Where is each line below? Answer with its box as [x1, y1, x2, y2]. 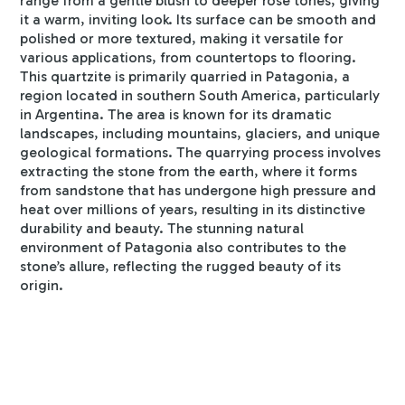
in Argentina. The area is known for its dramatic [20, 106, 333, 124]
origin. [20, 277, 64, 295]
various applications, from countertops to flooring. [20, 49, 357, 67]
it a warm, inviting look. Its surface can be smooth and [20, 11, 377, 29]
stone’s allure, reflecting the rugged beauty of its [20, 258, 342, 276]
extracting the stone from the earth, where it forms [20, 163, 358, 181]
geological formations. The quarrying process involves [20, 144, 381, 162]
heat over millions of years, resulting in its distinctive [20, 201, 366, 219]
